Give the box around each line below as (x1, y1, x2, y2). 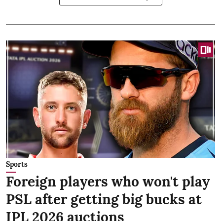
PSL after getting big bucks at (6, 190, 202, 209)
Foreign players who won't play (6, 173, 210, 191)
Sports (6, 160, 28, 169)
